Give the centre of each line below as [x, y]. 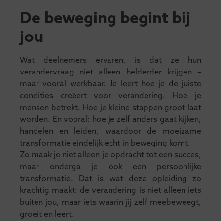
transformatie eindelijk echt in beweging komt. [105, 143]
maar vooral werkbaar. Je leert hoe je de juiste [110, 84]
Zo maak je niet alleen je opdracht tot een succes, [110, 155]
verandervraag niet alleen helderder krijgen [109, 72]
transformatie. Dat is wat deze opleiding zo [110, 179]
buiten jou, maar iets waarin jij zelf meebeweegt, [110, 203]
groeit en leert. [47, 214]
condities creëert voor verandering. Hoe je [110, 96]
